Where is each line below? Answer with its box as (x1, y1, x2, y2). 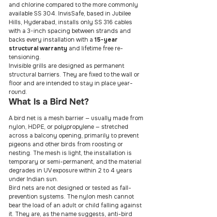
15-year (94, 36, 119, 44)
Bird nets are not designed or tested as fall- (9, 184, 131, 192)
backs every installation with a (9, 36, 94, 44)
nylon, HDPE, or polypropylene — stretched (9, 123, 130, 131)
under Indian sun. (9, 175, 58, 183)
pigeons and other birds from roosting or (9, 140, 124, 148)
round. (9, 88, 27, 96)
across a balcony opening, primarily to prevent (9, 132, 140, 139)
